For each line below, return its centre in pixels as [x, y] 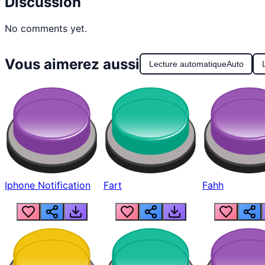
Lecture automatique [188, 64]
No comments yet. [46, 28]
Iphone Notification [48, 185]
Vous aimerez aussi [72, 64]
